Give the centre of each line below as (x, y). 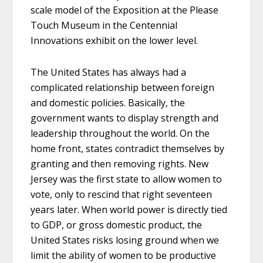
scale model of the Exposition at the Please (125, 10)
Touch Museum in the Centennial (104, 25)
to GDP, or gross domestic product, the (117, 225)
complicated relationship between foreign (123, 87)
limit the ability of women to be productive (124, 255)
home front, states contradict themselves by (128, 148)
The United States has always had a (109, 72)
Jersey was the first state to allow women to (127, 179)
